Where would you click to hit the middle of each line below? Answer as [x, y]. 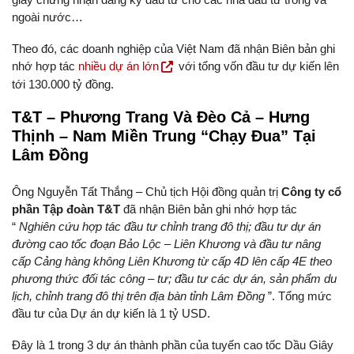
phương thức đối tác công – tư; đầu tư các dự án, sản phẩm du [174, 279]
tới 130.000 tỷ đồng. [63, 85]
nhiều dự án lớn [119, 66]
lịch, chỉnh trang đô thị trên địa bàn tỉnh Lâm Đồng [140, 296]
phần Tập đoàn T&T [68, 209]
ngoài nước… [47, 17]
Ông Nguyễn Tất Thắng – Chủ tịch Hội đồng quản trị [147, 192]
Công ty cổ [311, 192]
